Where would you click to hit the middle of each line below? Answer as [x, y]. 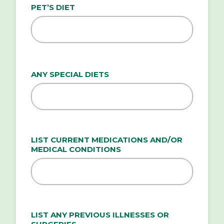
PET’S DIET [53, 7]
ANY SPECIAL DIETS [70, 74]
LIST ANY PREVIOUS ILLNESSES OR [100, 215]
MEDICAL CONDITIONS [76, 149]
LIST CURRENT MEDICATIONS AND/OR [107, 140]
